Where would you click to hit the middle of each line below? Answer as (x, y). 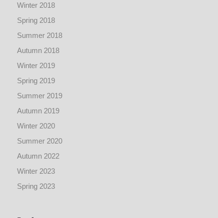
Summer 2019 (40, 96)
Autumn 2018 (38, 50)
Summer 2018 (40, 35)
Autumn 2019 (38, 111)
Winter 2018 (36, 5)
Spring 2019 (36, 81)
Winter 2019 (36, 65)
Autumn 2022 (38, 156)
